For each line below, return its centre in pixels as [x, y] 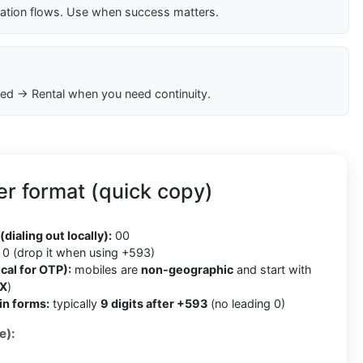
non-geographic [187, 270]
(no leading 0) [246, 304]
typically [75, 304]
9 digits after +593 [154, 304]
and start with [273, 270]
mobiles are [106, 270]
